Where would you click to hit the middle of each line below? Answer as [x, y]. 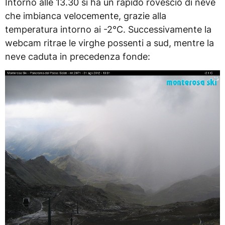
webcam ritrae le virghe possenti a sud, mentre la [109, 43]
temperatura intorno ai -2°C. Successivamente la [108, 29]
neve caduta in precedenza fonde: [78, 56]
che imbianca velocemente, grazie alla [86, 16]
